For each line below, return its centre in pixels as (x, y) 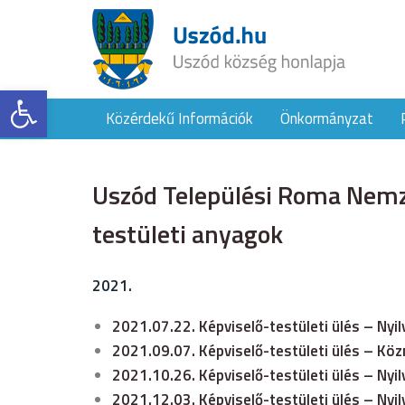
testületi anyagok (188, 234)
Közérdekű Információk (179, 118)
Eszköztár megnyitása (80, 99)
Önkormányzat (327, 118)
